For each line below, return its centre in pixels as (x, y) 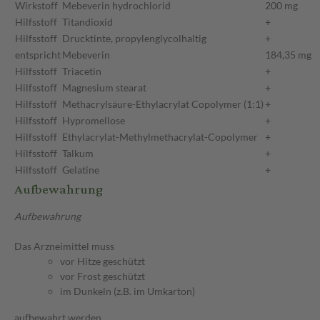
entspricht (38, 55)
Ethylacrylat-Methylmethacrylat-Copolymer (160, 137)
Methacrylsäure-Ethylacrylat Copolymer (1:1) (163, 104)
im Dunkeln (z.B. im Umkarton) (127, 291)
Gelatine (81, 170)
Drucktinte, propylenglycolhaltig (134, 39)
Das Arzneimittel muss (64, 246)
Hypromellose (94, 121)
